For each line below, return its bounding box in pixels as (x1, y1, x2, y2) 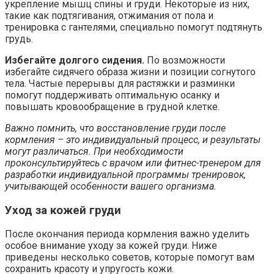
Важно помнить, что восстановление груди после (5, 122, 226, 134)
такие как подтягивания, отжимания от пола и (5, 10, 213, 21)
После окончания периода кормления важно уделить (5, 228, 250, 240)
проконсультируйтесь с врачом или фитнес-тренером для (5, 157, 261, 169)
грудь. (5, 33, 33, 45)
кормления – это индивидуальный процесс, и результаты (5, 134, 261, 146)
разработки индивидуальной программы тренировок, (5, 169, 246, 180)
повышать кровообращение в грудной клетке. (5, 101, 220, 113)
